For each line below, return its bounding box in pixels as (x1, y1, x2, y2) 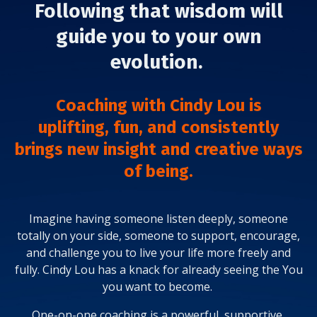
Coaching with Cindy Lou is (55, 96, 262, 115)
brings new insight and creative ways (14, 139, 303, 159)
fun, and (113, 117, 177, 137)
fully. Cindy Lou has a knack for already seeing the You (14, 262, 303, 277)
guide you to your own (55, 25, 262, 48)
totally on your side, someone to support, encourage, (17, 228, 300, 243)
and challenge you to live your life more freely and (26, 245, 291, 260)
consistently (181, 117, 279, 137)
